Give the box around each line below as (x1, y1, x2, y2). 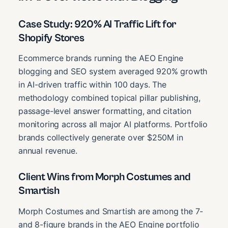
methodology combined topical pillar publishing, (18, 93, 201, 103)
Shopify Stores (18, 32, 84, 44)
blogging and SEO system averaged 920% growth (18, 66, 208, 77)
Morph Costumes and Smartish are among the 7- (18, 206, 204, 217)
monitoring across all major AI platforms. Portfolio (18, 119, 208, 130)
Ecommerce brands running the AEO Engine (18, 53, 184, 64)
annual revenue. (18, 146, 77, 156)
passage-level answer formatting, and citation (18, 106, 192, 117)
